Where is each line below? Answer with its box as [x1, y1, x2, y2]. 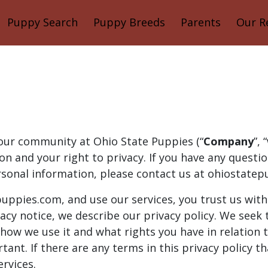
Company [203, 133, 254, 148]
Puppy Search [7, 15, 78, 30]
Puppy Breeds [93, 15, 165, 30]
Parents [180, 15, 221, 30]
